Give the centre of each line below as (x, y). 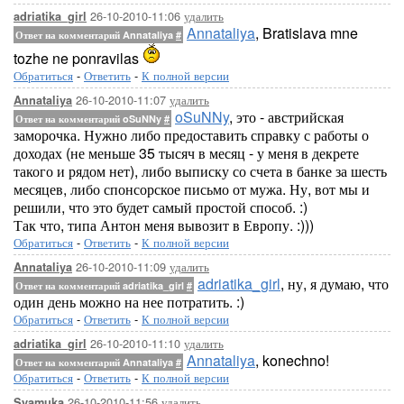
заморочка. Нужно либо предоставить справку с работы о (191, 135)
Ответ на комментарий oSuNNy (90, 119)
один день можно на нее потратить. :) (129, 302)
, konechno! (292, 360)
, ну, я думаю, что (335, 284)
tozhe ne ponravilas (78, 58)
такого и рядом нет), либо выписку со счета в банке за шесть (200, 171)
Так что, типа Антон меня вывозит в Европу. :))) (164, 225)
